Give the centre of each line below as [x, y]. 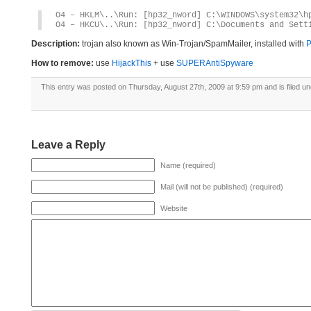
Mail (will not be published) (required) [222, 187]
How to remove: [62, 63]
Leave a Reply [68, 145]
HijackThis [132, 63]
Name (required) [188, 165]
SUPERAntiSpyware [215, 63]
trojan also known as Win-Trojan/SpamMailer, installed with [193, 44]
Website [174, 208]
